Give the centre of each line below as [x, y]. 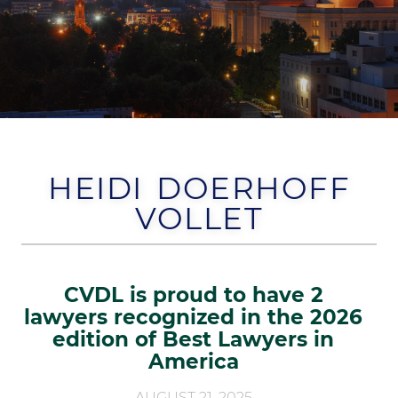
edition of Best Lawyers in [194, 339]
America [193, 361]
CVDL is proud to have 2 [193, 295]
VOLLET [199, 218]
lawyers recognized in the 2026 [194, 317]
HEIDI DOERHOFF [199, 188]
